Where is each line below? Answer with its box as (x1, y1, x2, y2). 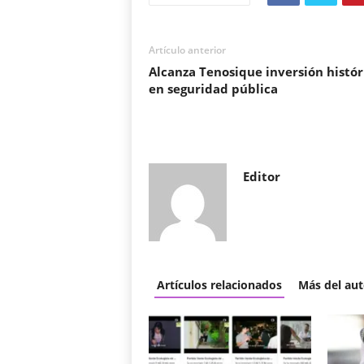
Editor (242, 168, 280, 184)
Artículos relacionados (156, 277, 282, 292)
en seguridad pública (148, 80, 278, 97)
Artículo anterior (148, 43, 226, 57)
